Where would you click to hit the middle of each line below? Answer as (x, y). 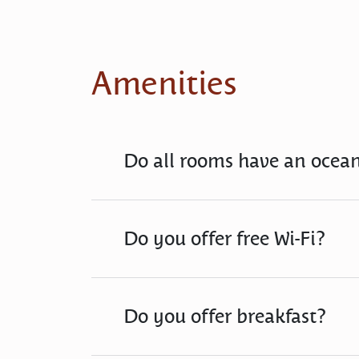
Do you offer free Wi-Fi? (224, 238)
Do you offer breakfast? (225, 316)
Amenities (164, 83)
